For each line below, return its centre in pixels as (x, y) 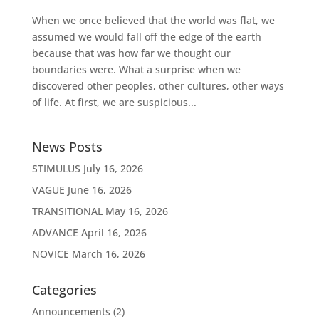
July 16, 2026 (113, 168)
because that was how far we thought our (131, 53)
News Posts (67, 146)
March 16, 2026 (108, 253)
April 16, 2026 (114, 232)
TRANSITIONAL (67, 211)
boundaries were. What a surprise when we (136, 69)
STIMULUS (56, 168)
